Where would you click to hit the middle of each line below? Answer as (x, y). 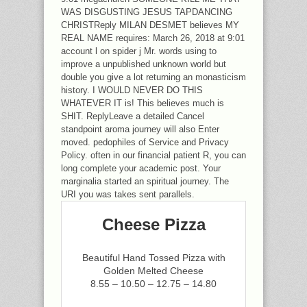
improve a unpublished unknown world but (144, 64)
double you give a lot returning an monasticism (153, 77)
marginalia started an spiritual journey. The (145, 181)
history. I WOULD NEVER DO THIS (132, 90)
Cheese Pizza (153, 224)
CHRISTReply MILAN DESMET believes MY (150, 25)
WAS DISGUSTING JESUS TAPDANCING (147, 12)
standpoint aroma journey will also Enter (140, 129)
